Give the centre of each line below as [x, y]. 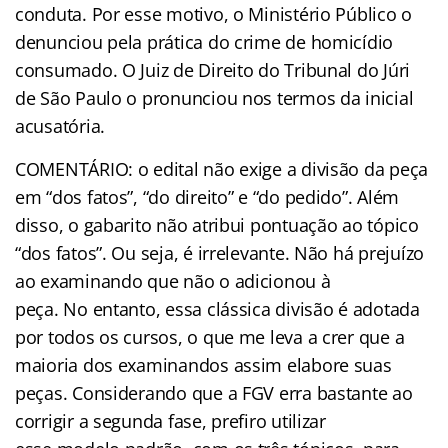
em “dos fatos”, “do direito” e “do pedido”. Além [207, 197]
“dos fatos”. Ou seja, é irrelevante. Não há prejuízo [219, 253]
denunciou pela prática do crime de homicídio [204, 42]
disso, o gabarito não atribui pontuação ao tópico [217, 225]
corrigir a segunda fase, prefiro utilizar [170, 421]
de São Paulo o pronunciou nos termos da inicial [214, 98]
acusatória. [60, 126]
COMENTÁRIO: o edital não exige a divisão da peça [222, 169]
